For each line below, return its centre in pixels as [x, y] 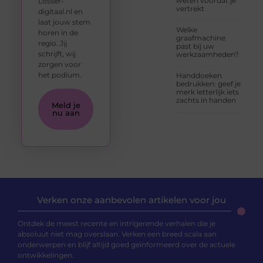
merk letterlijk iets [208, 92]
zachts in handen [206, 100]
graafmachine [201, 38]
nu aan [66, 113]
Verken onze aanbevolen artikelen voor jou [131, 200]
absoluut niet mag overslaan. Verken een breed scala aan [117, 234]
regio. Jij [52, 43]
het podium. [60, 75]
